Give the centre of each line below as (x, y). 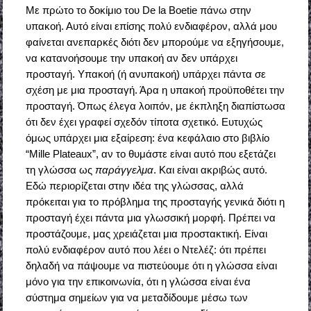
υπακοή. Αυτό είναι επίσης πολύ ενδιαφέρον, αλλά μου (151, 26)
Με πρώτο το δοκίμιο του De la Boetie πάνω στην (138, 10)
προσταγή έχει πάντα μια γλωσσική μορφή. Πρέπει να (150, 218)
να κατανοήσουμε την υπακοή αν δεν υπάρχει (131, 58)
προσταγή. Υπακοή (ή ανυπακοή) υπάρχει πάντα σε (145, 74)
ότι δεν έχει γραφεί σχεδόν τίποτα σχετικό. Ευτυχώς (144, 122)
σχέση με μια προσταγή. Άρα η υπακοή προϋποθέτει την (155, 90)
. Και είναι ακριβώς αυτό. (210, 170)
